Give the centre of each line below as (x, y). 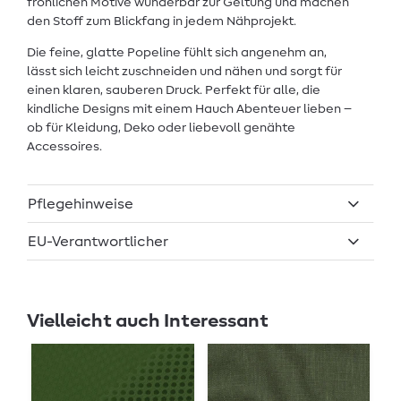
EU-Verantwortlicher (98, 241)
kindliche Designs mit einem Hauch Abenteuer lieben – (189, 109)
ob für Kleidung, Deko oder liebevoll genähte (161, 128)
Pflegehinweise (81, 204)
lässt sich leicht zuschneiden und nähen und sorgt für (184, 71)
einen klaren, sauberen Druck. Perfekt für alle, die (174, 90)
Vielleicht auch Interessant (148, 321)
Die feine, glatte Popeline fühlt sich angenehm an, (177, 52)
